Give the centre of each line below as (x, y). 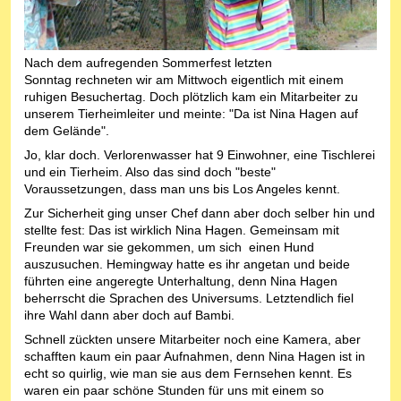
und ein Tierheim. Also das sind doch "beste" (150, 172)
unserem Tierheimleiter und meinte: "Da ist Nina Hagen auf (191, 114)
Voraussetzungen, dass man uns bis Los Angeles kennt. (182, 189)
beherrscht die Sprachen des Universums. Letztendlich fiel (189, 299)
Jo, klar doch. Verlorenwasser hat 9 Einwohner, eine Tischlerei (200, 155)
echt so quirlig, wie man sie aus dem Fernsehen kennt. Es (188, 374)
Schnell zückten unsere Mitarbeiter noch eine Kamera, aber (192, 340)
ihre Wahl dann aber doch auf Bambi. (129, 316)
